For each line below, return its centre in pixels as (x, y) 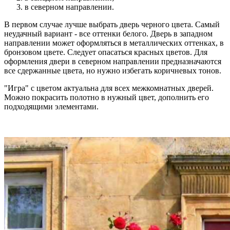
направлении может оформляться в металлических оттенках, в (114, 43)
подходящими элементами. (51, 107)
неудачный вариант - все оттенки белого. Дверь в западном (108, 34)
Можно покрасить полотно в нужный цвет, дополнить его (107, 98)
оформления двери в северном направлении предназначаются (113, 62)
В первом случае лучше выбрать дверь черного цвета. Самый (112, 25)
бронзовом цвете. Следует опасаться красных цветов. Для (106, 52)
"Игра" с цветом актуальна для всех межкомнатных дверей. (109, 88)
